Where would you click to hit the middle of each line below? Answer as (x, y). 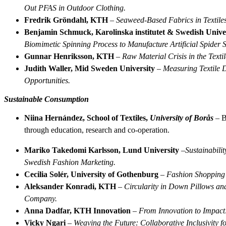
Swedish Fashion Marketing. (70, 162)
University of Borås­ (183, 118)
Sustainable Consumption (46, 99)
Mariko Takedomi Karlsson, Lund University (102, 150)
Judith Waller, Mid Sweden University (90, 68)
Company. (41, 198)
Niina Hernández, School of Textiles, (87, 118)
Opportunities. (47, 80)
